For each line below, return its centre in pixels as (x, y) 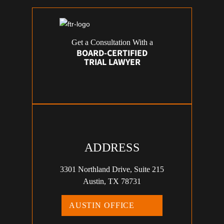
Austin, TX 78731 (112, 181)
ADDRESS (112, 148)
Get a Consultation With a (112, 42)
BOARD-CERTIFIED (112, 53)
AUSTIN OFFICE (102, 205)
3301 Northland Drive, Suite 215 (112, 169)
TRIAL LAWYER (112, 62)
